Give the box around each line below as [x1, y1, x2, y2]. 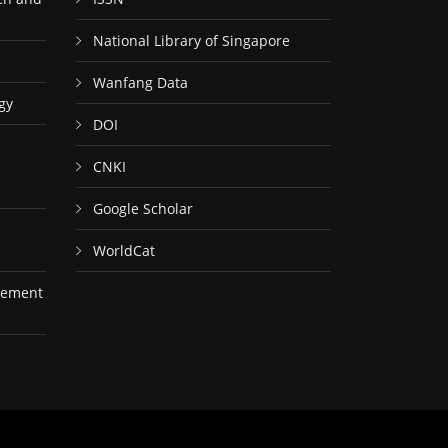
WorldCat [93, 241, 155, 260]
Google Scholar [93, 199, 193, 218]
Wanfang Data [93, 73, 188, 92]
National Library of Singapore [93, 31, 290, 50]
